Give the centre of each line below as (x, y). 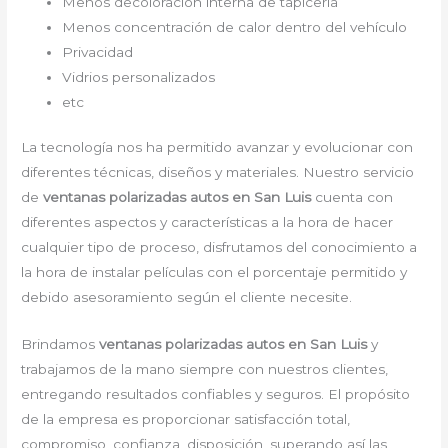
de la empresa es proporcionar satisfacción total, (186, 419)
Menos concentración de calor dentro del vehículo (235, 26)
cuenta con (352, 197)
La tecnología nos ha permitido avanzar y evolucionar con (217, 147)
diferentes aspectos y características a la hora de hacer (207, 222)
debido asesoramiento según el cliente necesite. (187, 297)
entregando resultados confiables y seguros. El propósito (216, 394)
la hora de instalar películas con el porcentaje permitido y (214, 272)
